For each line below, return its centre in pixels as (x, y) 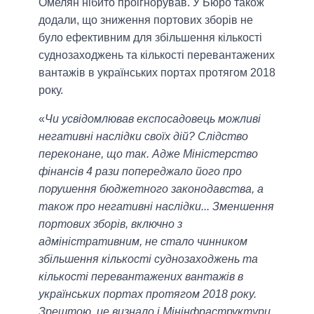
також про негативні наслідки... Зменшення (156, 206)
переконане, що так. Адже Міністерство (148, 153)
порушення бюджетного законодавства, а (151, 189)
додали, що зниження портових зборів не (146, 20)
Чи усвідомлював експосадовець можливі (153, 118)
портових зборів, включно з (110, 224)
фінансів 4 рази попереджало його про (140, 171)
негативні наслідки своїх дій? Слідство (143, 136)
